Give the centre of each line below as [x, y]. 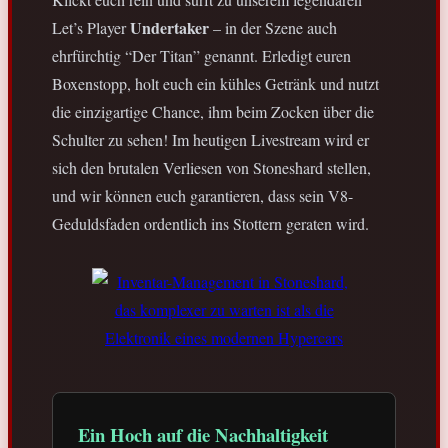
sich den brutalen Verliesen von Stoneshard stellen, [211, 168]
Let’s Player [91, 28]
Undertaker [169, 28]
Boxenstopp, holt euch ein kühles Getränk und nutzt [215, 84]
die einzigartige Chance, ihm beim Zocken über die [213, 112]
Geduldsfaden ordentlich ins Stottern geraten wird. [210, 224]
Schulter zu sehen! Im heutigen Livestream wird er [210, 140]
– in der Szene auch [273, 28]
